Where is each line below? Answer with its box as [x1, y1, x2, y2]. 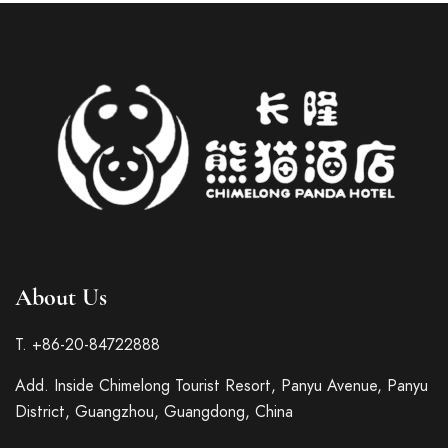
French [248, 321, 294, 339]
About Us [15, 283, 107, 313]
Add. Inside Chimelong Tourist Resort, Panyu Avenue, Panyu [15, 375, 428, 398]
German [248, 354, 300, 372]
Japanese [248, 420, 313, 438]
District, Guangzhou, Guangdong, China [15, 401, 293, 424]
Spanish [248, 387, 301, 405]
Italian [248, 288, 288, 306]
